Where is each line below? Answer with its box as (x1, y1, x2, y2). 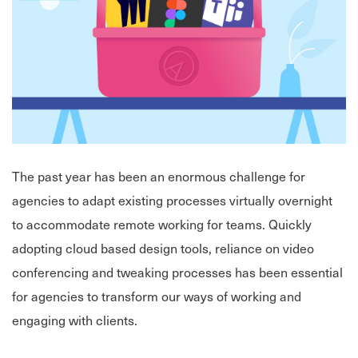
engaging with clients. (12, 310, 137, 330)
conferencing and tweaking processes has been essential (12, 262, 343, 282)
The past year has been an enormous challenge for (12, 166, 305, 186)
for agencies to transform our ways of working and (12, 286, 301, 306)
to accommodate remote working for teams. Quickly (12, 214, 312, 234)
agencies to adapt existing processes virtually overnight (12, 190, 332, 210)
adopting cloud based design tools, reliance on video (12, 238, 314, 258)
